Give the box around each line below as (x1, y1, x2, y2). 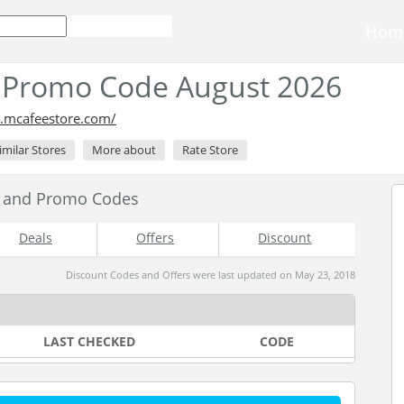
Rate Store (182, 142, 238, 158)
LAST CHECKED (43, 333, 135, 350)
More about (92, 142, 156, 158)
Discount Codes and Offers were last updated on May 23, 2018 (66, 268, 355, 281)
